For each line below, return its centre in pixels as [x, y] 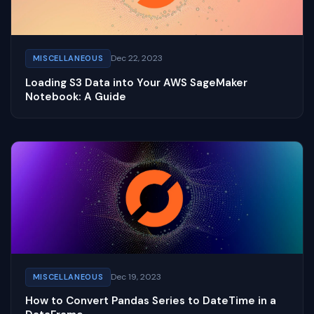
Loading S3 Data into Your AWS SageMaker [136, 82]
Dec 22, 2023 [136, 59]
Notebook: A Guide [76, 96]
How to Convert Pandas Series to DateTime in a [151, 301]
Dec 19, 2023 [136, 277]
